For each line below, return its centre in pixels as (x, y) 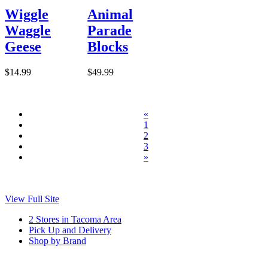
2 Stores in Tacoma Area (75, 220)
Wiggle (27, 15)
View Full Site (32, 199)
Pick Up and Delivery (70, 230)
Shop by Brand (57, 241)
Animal (110, 15)
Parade (110, 31)
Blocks (108, 47)
